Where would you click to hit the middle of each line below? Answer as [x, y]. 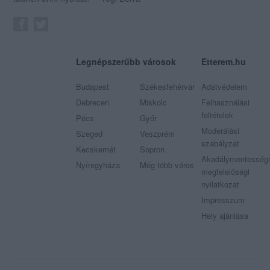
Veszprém [157, 133]
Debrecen [93, 102]
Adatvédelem [224, 86]
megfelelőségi [225, 171]
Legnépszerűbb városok [126, 61]
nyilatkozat [220, 184]
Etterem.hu [223, 61]
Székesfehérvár [167, 86]
